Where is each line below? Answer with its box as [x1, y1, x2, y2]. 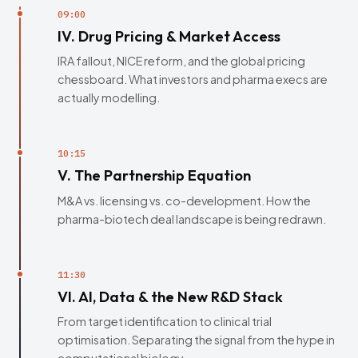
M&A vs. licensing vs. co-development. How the [58, 193, 311, 208]
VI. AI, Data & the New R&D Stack [58, 287, 283, 306]
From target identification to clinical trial [58, 314, 272, 329]
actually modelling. [58, 90, 160, 105]
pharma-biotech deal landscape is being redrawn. [58, 211, 326, 226]
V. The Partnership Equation [58, 166, 251, 185]
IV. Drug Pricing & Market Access [58, 26, 280, 46]
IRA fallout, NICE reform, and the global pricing [58, 54, 305, 69]
